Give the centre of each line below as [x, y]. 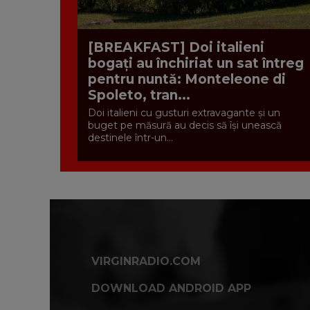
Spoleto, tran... [139, 95]
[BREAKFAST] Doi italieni [176, 47]
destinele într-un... [130, 137]
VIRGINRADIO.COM [146, 261]
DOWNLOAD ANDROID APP [171, 288]
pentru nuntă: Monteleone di [187, 79]
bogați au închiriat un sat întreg [196, 63]
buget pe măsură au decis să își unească [185, 125]
